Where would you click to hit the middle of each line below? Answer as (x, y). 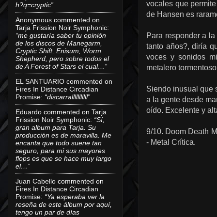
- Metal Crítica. (171, 142)
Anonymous (34, 20)
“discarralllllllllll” (67, 97)
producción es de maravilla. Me (63, 135)
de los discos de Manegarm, (59, 43)
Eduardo (29, 112)
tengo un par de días (47, 212)
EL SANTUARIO (40, 81)
